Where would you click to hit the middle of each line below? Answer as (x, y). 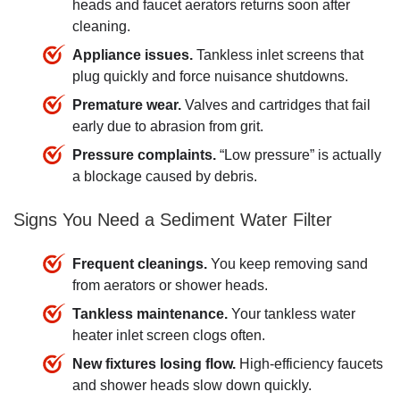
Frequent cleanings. (140, 263)
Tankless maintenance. (150, 313)
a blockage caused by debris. (165, 176)
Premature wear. (127, 104)
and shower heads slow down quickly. (192, 385)
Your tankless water (292, 313)
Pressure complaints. (144, 154)
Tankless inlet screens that (278, 54)
